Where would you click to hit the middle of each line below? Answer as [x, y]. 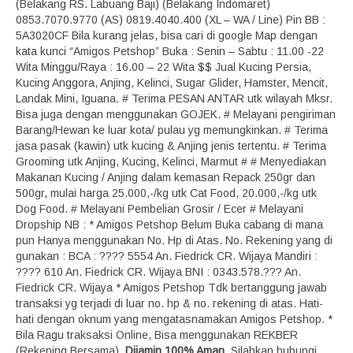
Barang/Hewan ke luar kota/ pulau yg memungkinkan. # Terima [172, 130]
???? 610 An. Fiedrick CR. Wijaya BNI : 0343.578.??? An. [158, 272]
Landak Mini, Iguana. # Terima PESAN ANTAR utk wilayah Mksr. [174, 98]
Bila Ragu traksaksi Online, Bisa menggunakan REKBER [157, 335]
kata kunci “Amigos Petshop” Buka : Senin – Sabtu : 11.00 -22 [170, 51]
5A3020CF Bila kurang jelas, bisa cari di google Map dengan [167, 35]
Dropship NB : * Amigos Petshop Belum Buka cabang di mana [169, 225]
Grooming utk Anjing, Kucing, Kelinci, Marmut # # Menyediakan [171, 162]
